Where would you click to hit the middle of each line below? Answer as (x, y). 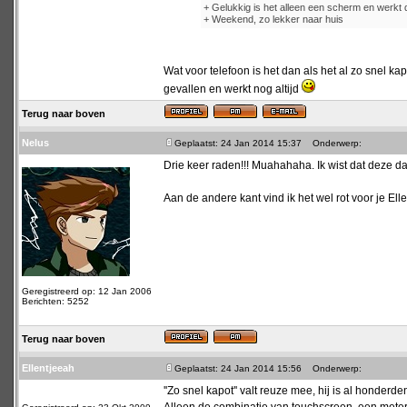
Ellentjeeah (48, 368)
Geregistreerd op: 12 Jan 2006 (87, 291)
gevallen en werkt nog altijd (233, 89)
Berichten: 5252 (55, 301)
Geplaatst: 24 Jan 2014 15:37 (238, 143)
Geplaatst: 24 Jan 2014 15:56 (238, 368)
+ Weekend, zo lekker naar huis (273, 19)
